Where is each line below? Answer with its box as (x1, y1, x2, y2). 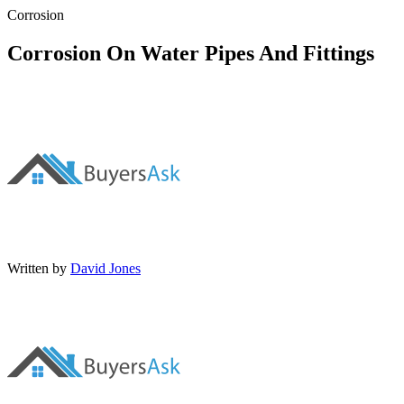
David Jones (70, 260, 141, 276)
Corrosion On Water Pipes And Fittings (7, 41, 374, 65)
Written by (7, 260, 67, 276)
